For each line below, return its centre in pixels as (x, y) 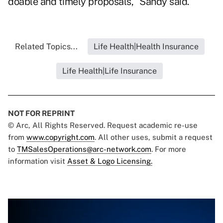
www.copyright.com (60, 137)
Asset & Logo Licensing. (110, 161)
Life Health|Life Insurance (110, 71)
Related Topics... (46, 47)
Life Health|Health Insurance (146, 47)
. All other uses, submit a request (154, 137)
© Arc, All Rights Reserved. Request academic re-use (103, 125)
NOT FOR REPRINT (41, 113)
